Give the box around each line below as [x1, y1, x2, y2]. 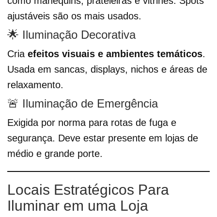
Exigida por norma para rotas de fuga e [7, 117, 176, 128]
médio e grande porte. [7, 148, 103, 159]
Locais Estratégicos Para [7, 182, 169, 198]
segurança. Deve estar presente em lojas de [7, 133, 198, 144]
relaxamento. [7, 79, 63, 91]
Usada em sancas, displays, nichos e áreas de [7, 64, 207, 75]
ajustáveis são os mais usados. [7, 11, 141, 22]
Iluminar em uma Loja [7, 198, 148, 214]
